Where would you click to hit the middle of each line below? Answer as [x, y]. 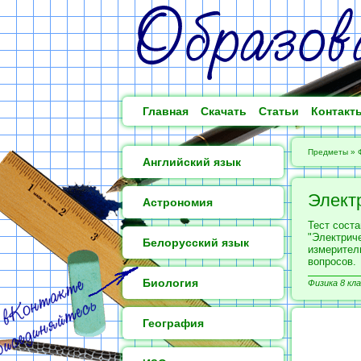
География [173, 323]
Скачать [224, 111]
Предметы [328, 152]
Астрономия [178, 202]
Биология [170, 283]
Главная [166, 111]
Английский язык [192, 162]
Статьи [279, 111]
